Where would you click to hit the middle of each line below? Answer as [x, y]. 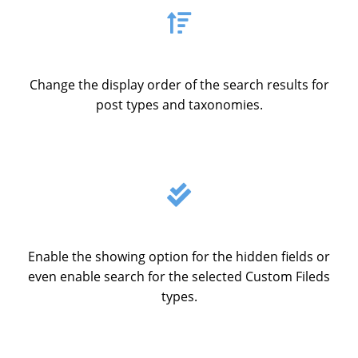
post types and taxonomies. [179, 104]
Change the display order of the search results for [179, 84]
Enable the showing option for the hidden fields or [179, 256]
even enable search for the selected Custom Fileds [179, 276]
